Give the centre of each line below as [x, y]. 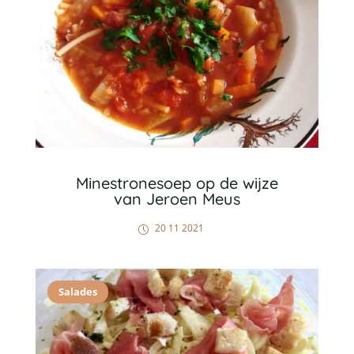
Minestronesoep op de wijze [177, 183]
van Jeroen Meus [177, 199]
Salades [77, 292]
